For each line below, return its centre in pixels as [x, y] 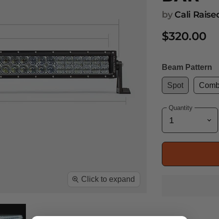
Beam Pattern [187, 67]
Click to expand [108, 179]
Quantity [181, 108]
